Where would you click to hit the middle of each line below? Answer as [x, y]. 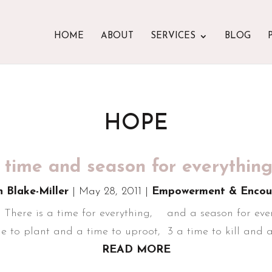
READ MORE [136, 250]
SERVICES [173, 36]
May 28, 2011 [110, 192]
